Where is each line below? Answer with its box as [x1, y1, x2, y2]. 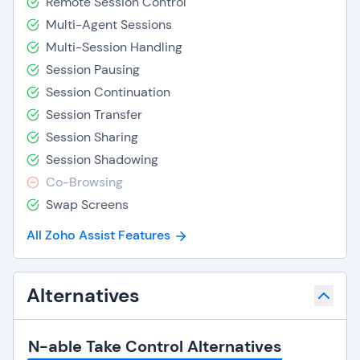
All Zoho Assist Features [27, 227, 170, 243]
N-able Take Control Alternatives [28, 336, 282, 357]
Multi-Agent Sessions [46, 16, 172, 33]
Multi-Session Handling [46, 39, 182, 55]
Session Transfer [46, 106, 142, 123]
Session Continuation [46, 84, 170, 100]
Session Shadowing [46, 151, 158, 168]
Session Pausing [46, 61, 140, 78]
